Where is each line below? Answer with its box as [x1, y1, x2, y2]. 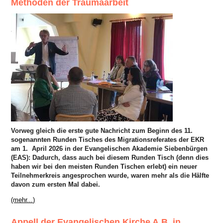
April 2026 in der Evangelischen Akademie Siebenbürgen [32, 144, 208, 152]
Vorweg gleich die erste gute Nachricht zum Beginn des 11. [11, 126, 193, 134]
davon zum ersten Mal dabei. [11, 180, 101, 188]
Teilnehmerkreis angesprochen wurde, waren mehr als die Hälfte [11, 171, 210, 179]
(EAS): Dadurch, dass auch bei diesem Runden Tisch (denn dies [11, 153, 209, 161]
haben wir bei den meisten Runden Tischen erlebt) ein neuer [11, 162, 198, 170]
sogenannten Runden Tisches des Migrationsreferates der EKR [11, 135, 205, 143]
